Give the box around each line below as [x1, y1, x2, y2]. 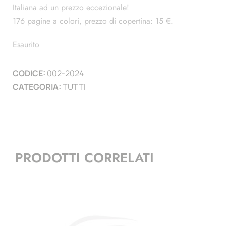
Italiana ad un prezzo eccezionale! [13, 2, 129, 14]
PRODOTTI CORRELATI [15, 148, 154, 167]
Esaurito [13, 39, 39, 51]
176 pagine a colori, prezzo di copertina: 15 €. [13, 15, 173, 27]
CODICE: [13, 68, 47, 79]
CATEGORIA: [13, 81, 63, 93]
